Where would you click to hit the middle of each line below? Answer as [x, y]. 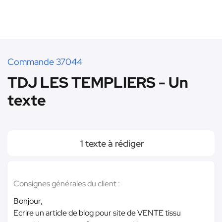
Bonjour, [28, 201]
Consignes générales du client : [67, 184]
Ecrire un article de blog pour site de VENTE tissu [97, 213]
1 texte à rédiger [111, 143]
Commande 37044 [45, 62]
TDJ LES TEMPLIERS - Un [98, 82]
